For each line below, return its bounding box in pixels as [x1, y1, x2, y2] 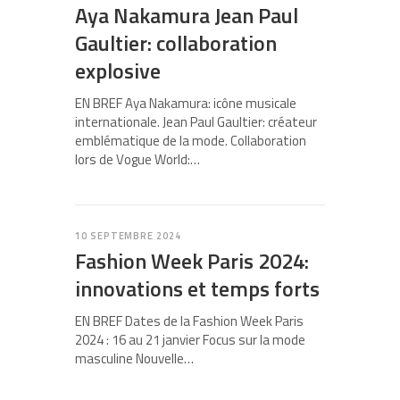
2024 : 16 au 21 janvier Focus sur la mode [75, 329, 305, 351]
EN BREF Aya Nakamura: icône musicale [75, 93, 296, 114]
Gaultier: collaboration [75, 27, 277, 60]
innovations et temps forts [75, 272, 320, 305]
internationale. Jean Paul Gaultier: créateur [75, 112, 317, 133]
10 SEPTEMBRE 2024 [75, 229, 181, 244]
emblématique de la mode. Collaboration [75, 130, 306, 152]
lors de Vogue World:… [75, 149, 200, 171]
